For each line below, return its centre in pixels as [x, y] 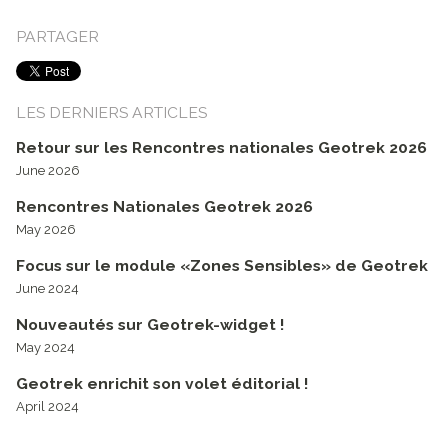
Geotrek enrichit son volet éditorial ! [161, 384]
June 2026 [47, 171]
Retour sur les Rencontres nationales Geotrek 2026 [221, 148]
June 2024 [47, 289]
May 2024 [45, 348]
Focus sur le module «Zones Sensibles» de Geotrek [221, 266]
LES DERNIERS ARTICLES [111, 112]
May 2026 [45, 230]
